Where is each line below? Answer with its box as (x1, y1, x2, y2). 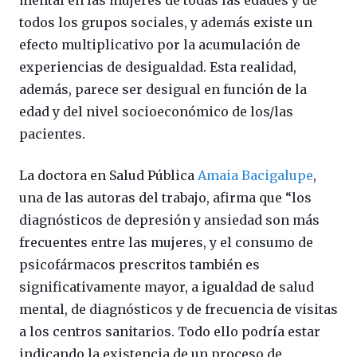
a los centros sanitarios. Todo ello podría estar (19, 323, 320, 339)
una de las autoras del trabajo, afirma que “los (19, 189, 312, 206)
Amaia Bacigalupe (198, 167, 313, 183)
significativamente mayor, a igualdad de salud (19, 278, 314, 295)
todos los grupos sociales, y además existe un (19, 14, 312, 30)
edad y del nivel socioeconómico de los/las (19, 103, 293, 120)
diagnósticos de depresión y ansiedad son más (19, 211, 320, 228)
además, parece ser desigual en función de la (19, 80, 307, 97)
